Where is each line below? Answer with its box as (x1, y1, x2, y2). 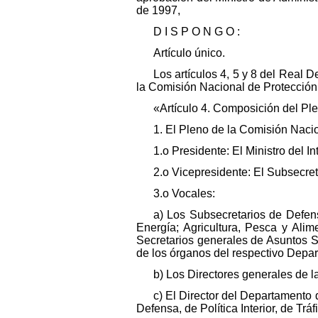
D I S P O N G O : (153, 25, 240, 38)
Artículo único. (153, 46, 225, 59)
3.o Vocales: (153, 187, 215, 199)
